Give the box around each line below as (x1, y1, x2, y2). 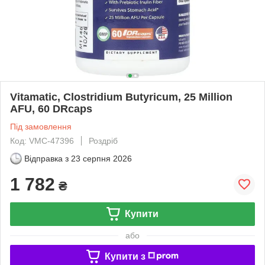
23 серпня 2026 (71, 153, 132, 163)
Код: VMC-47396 (10, 135, 74, 146)
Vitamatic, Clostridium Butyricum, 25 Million (10, 91, 232, 103)
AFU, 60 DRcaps (10, 102, 92, 115)
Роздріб (89, 135, 118, 146)
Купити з (104, 251, 146, 261)
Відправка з (24, 153, 69, 163)
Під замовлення (10, 121, 72, 131)
